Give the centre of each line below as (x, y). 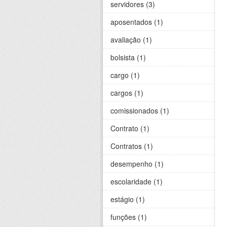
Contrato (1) (130, 128)
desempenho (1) (137, 164)
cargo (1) (125, 75)
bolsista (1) (128, 58)
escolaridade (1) (137, 182)
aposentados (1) (137, 22)
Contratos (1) (132, 146)
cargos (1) (127, 93)
